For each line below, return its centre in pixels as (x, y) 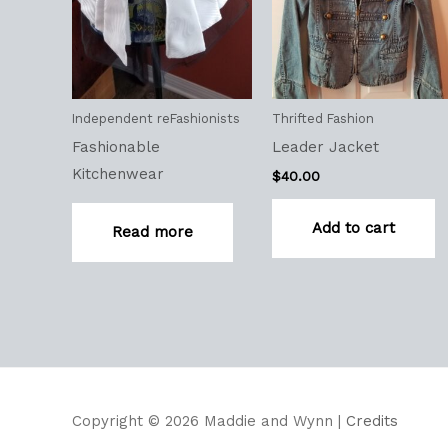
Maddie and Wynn (268, 420)
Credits (372, 420)
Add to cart (353, 228)
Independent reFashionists (156, 119)
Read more (152, 231)
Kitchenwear (118, 173)
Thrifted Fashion (322, 119)
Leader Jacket (325, 146)
